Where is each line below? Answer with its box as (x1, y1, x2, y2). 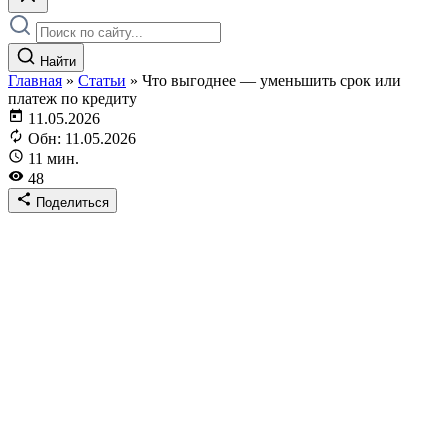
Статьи (78, 72, 126, 89)
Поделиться (36, 195, 109, 210)
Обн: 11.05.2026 (28, 130, 136, 147)
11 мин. (28, 150, 79, 167)
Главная (8, 72, 62, 89)
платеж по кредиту (8, 90, 137, 107)
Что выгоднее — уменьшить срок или (142, 72, 401, 89)
